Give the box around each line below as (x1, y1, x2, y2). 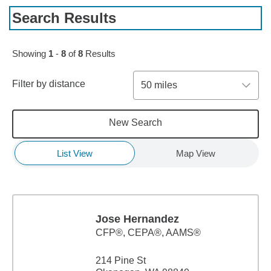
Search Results (12, 10, 116, 26)
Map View (175, 148, 215, 158)
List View (56, 148, 93, 158)
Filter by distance (12, 79, 85, 89)
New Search (108, 117, 162, 128)
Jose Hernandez (96, 213, 179, 225)
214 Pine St (96, 255, 146, 266)
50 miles (140, 80, 177, 90)
